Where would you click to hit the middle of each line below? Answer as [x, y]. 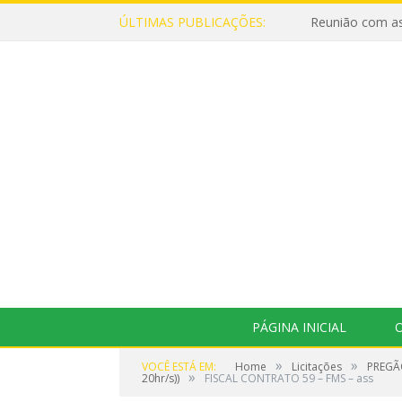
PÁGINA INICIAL [299, 327]
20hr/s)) [161, 378]
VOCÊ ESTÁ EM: [179, 367]
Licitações [317, 367]
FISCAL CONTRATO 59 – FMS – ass [289, 378]
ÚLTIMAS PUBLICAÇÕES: [192, 22]
